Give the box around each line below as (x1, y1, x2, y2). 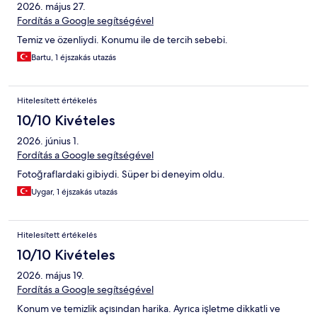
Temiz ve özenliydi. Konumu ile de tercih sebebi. (17, 33, 228, 47)
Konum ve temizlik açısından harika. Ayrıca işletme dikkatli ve (17, 302, 280, 316)
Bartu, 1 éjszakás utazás (31, 52, 116, 64)
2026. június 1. (17, 134, 79, 148)
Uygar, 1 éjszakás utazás (31, 186, 117, 198)
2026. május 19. (17, 269, 84, 282)
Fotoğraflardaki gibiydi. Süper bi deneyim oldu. (17, 168, 225, 181)
